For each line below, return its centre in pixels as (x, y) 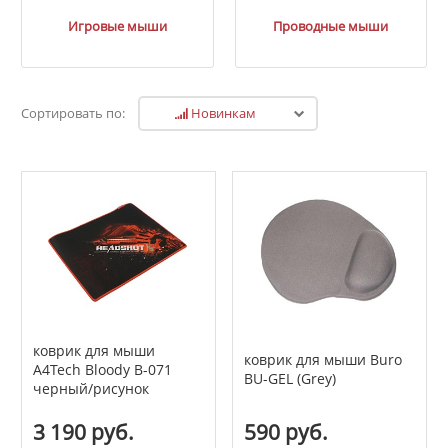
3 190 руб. (83, 431)
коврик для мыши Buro (322, 360)
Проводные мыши (331, 26)
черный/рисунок (90, 388)
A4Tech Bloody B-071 (102, 369)
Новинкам (221, 113)
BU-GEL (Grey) (289, 379)
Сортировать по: (73, 114)
